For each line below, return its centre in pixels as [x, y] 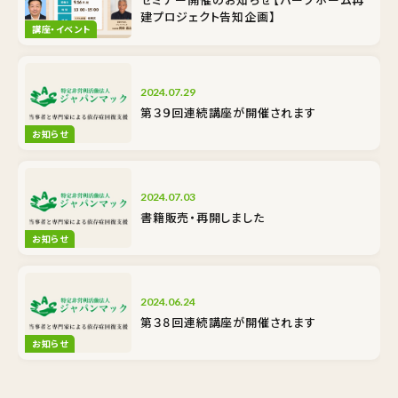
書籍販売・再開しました [203, 217]
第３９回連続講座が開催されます [228, 112]
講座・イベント [61, 29]
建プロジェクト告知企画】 [208, 16]
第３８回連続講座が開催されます [228, 322]
